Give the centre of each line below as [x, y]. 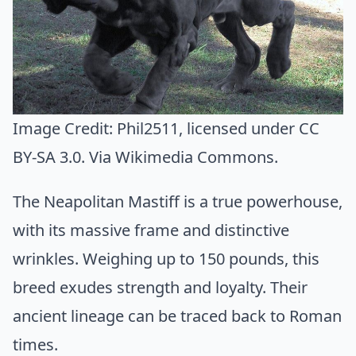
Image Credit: [65, 128]
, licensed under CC [249, 128]
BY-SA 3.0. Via [64, 157]
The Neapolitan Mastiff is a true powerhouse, [178, 201]
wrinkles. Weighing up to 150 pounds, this [166, 258]
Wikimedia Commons [195, 157]
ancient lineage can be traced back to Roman [177, 315]
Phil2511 [148, 128]
